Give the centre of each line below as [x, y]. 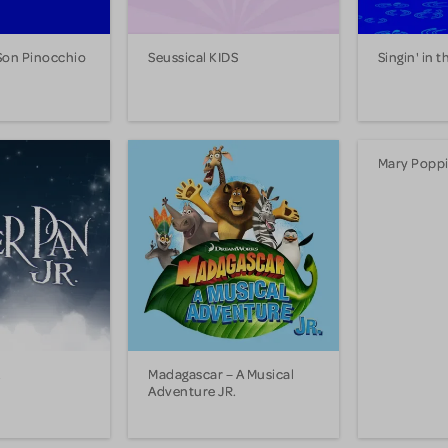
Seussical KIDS [193, 57]
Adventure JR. [192, 391]
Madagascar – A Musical [221, 374]
